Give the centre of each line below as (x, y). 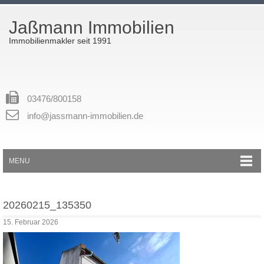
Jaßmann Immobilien (92, 27)
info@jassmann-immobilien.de (85, 116)
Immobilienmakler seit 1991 (60, 41)
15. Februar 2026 (31, 222)
